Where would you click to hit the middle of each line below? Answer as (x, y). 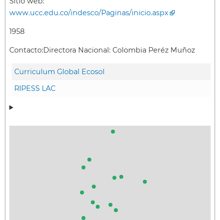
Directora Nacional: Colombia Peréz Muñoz (119, 50)
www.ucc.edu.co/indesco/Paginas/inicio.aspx (89, 13)
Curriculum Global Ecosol (59, 71)
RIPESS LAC (35, 88)
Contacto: (26, 50)
